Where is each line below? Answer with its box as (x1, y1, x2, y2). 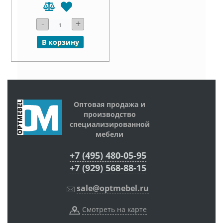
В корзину (42, 37, 80, 47)
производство (83, 110, 136, 119)
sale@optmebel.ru (77, 183, 149, 194)
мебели (96, 129, 123, 139)
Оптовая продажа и (74, 100, 145, 110)
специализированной (69, 119, 150, 129)
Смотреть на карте (82, 205, 147, 215)
